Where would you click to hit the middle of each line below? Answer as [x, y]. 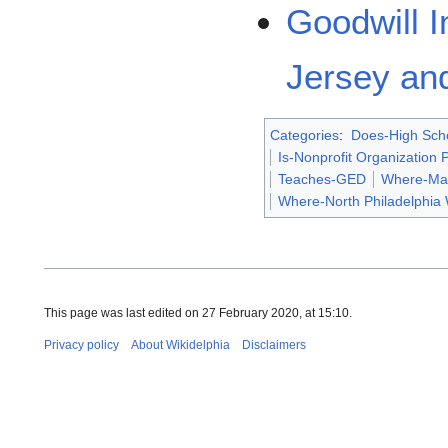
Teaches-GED [322, 179]
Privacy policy [81, 345]
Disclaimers [274, 345]
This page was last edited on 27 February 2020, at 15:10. [198, 313]
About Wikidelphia [180, 345]
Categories [304, 135]
